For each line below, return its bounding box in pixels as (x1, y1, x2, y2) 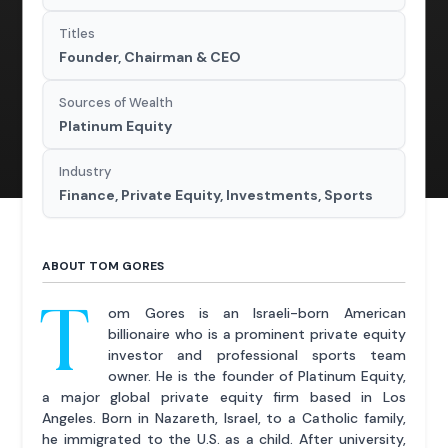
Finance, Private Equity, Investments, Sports (59, 186, 374, 205)
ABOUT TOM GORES (42, 258, 165, 275)
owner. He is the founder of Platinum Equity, (108, 367, 406, 386)
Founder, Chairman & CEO (59, 48, 242, 67)
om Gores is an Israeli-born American (108, 304, 406, 323)
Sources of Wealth (59, 94, 174, 112)
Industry (59, 163, 112, 181)
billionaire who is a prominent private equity (108, 325, 406, 344)
